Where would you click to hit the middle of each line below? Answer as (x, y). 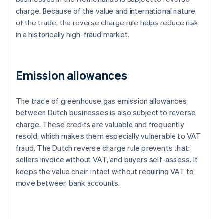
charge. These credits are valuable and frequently (100, 124)
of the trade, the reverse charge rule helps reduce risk (107, 23)
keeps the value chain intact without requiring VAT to (105, 171)
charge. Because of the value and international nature (106, 11)
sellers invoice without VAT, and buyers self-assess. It (107, 160)
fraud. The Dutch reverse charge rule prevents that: (103, 148)
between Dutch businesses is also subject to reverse (106, 113)
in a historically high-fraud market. (73, 34)
